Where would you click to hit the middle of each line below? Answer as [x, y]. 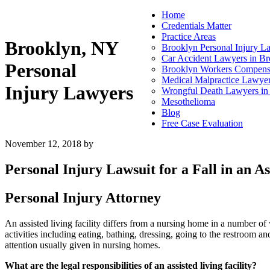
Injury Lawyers [69, 93]
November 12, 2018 [43, 144]
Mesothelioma [188, 102]
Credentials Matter [196, 26]
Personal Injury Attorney [83, 197]
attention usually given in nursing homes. [83, 245]
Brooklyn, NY [61, 48]
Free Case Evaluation [202, 123]
